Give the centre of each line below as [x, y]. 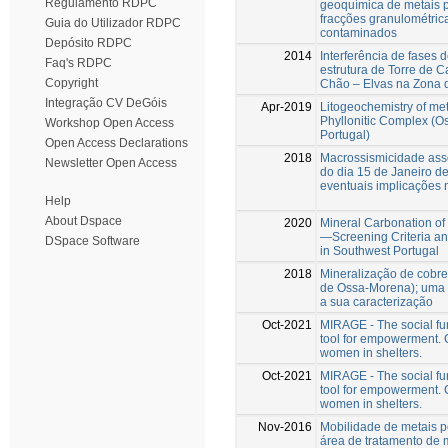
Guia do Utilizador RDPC [113, 23]
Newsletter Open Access [111, 163]
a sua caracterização [376, 301]
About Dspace [83, 221]
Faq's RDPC [78, 63]
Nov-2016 [285, 426]
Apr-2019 [286, 106]
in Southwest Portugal [379, 250]
